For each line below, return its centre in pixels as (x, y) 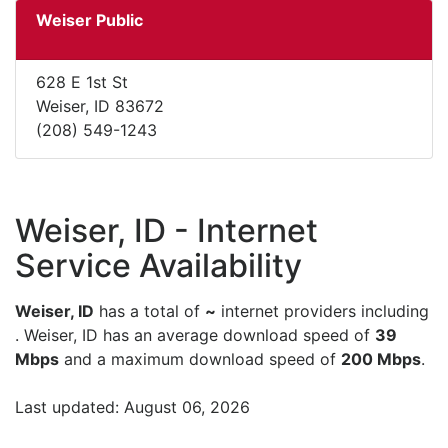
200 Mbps (381, 359)
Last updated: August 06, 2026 (132, 407)
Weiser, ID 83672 (100, 106)
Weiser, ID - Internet (166, 231)
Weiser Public (89, 20)
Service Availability (158, 266)
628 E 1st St (82, 82)
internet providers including (322, 311)
